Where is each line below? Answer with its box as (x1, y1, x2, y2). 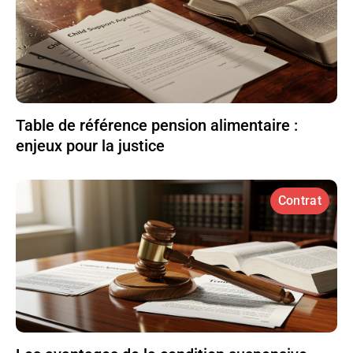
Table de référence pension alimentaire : (16, 115, 298, 135)
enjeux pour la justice (16, 136, 165, 155)
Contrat (277, 192, 321, 208)
